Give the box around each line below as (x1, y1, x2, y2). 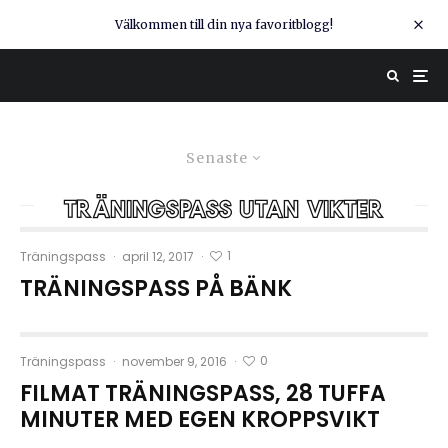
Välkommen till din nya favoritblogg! (115, 17, 333, 32)
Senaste (185, 149, 248, 167)
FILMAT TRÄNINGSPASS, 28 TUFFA (20, 378, 386, 409)
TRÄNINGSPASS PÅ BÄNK (20, 273, 292, 304)
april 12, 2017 (122, 248, 194, 265)
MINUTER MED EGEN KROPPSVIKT (20, 404, 380, 435)
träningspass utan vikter (63, 191, 385, 219)
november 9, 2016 (122, 353, 227, 370)
